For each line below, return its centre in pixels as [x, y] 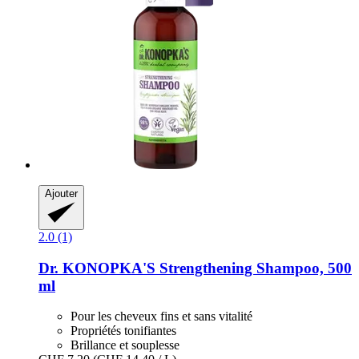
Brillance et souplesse [125, 345]
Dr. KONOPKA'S [97, 268]
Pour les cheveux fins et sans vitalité [161, 317]
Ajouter [61, 193]
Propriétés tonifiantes [123, 331]
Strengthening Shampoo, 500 [254, 268]
